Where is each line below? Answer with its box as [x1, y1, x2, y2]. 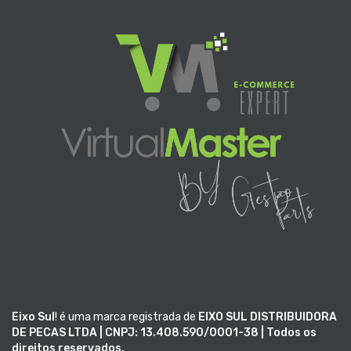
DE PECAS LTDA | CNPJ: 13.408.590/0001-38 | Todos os [12, 325, 317, 339]
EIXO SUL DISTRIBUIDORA [198, 309, 337, 324]
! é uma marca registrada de [55, 309, 198, 324]
